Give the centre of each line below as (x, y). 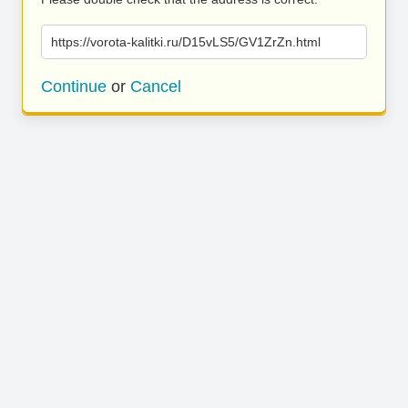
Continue (74, 87)
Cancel (156, 87)
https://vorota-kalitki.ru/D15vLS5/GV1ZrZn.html (186, 42)
